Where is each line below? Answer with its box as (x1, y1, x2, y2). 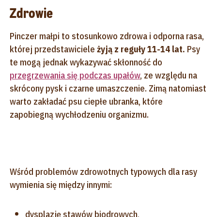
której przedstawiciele (10, 43, 97, 55)
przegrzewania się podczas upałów (10, 69, 140, 81)
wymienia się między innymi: (10, 179, 112, 190)
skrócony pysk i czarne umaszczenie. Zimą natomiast (10, 82, 206, 94)
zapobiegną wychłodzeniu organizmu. (10, 108, 149, 120)
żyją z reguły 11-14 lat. (97, 43, 185, 55)
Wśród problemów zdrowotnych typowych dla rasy (10, 166, 197, 177)
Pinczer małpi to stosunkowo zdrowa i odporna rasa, (10, 30, 204, 42)
